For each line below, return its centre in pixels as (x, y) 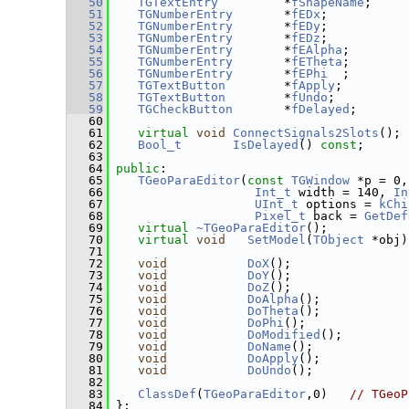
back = (335, 216)
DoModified (284, 335)
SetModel (277, 240)
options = (339, 204)
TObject (339, 240)
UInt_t (277, 204)
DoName (269, 346)
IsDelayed (266, 145)
